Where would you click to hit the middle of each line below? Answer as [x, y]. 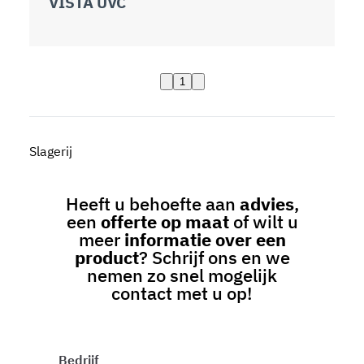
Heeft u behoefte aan [152, 204]
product [106, 258]
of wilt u [263, 222]
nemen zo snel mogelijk [182, 275]
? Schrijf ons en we [214, 258]
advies [266, 204]
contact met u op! [182, 293]
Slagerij [51, 152]
